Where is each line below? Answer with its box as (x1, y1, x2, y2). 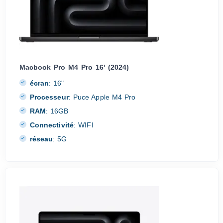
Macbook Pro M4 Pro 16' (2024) (19, 63, 129, 72)
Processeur (29, 93, 69, 101)
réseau (29, 134, 53, 143)
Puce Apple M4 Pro (71, 93, 136, 101)
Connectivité (29, 120, 74, 129)
